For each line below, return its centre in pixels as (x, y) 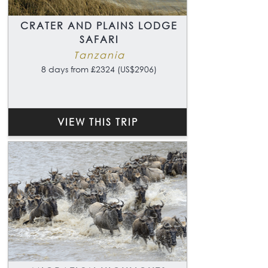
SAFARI (99, 39)
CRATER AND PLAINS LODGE (99, 25)
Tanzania (99, 54)
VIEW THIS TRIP (98, 121)
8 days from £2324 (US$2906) (99, 69)
